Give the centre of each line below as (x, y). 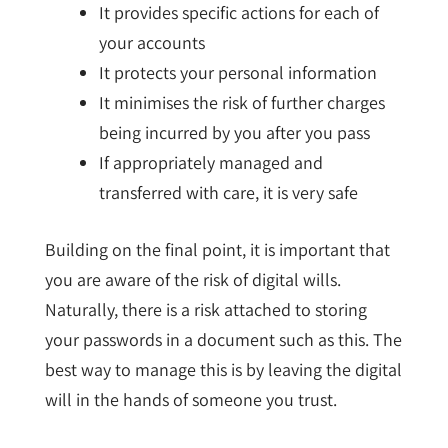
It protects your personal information (237, 72)
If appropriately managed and (210, 162)
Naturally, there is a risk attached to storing (205, 309)
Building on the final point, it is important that (217, 249)
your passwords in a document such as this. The (223, 339)
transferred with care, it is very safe (228, 192)
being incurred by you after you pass (234, 132)
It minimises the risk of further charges (241, 102)
